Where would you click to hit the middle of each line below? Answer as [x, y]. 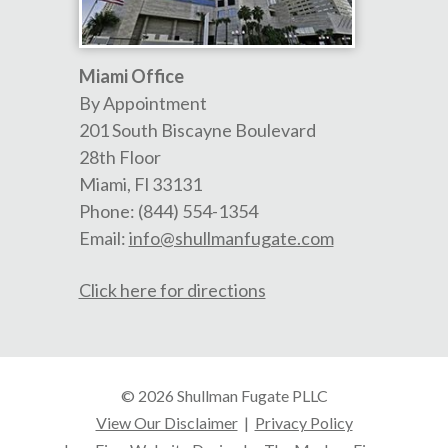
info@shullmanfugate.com [231, 238]
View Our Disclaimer [166, 422]
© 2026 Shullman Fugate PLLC [224, 395]
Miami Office [131, 76]
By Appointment [142, 103]
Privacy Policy [303, 422]
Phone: [108, 211]
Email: [103, 238]
